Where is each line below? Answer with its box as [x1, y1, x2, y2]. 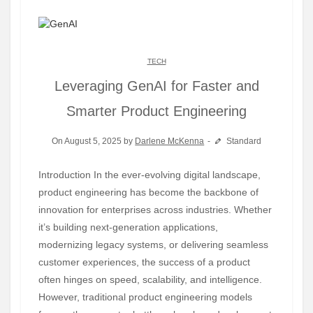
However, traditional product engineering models [38, 291, 252, 303]
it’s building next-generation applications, [38, 221, 218, 233]
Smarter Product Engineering [66, 103, 247, 119]
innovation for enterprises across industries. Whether [38, 203, 272, 215]
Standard [224, 136, 261, 146]
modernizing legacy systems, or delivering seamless [38, 238, 268, 250]
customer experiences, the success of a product [38, 256, 250, 268]
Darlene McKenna [135, 136, 205, 146]
